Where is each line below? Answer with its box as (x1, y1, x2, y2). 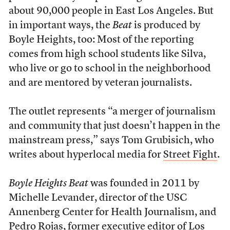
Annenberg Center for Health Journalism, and (8, 207, 217, 218)
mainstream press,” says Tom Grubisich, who (8, 136, 214, 146)
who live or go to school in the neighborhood (8, 64, 211, 74)
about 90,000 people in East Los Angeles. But (8, 6, 214, 16)
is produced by (131, 21, 200, 31)
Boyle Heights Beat (8, 179, 88, 189)
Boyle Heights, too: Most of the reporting (8, 35, 194, 45)
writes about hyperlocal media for (8, 150, 163, 160)
